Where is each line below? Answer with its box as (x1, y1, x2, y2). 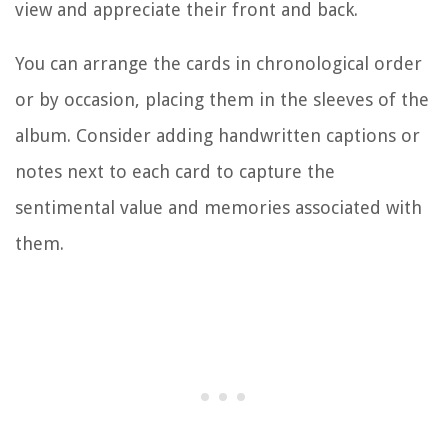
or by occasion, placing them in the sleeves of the (15, 88, 429, 110)
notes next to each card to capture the (15, 160, 335, 182)
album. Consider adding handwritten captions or (15, 124, 420, 146)
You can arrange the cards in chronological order (15, 52, 422, 74)
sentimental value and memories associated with (15, 196, 422, 218)
